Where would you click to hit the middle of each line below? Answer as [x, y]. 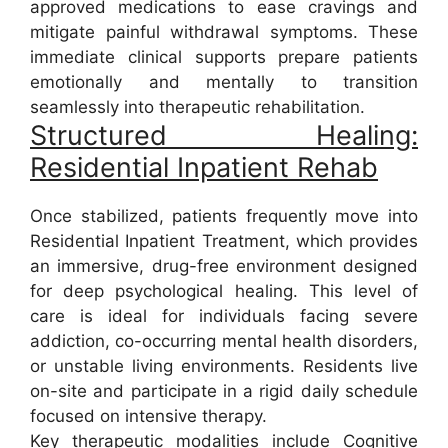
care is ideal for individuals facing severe [224, 316]
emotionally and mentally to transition [224, 82]
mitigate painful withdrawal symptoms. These [224, 32]
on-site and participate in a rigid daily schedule [224, 391]
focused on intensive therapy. [148, 416]
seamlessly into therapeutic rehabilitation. [197, 107]
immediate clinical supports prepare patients [224, 57]
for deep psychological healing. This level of [224, 291]
